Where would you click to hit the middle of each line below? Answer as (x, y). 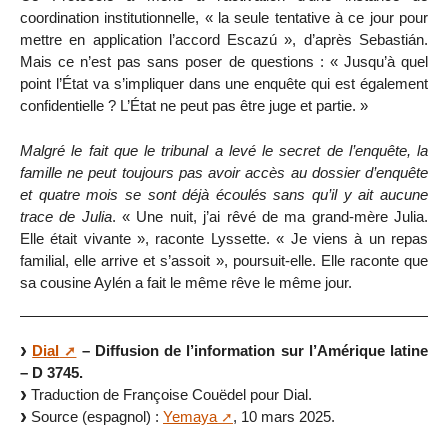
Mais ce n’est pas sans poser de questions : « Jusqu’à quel (224, 61)
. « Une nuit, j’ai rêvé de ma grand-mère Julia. (270, 216)
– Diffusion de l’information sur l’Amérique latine (252, 351)
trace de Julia (66, 216)
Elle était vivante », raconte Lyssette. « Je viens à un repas (224, 238)
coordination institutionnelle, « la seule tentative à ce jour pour (224, 17)
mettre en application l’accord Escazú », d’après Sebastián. (224, 39)
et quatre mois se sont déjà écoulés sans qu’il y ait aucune (224, 194)
